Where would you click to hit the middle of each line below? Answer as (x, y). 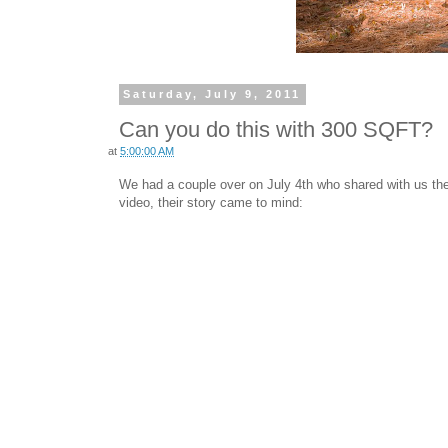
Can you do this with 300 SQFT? (276, 129)
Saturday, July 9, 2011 (212, 94)
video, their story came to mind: (211, 203)
